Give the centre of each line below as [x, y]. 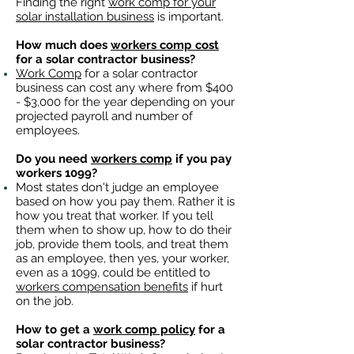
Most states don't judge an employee [117, 187]
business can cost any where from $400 [124, 88]
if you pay [202, 159]
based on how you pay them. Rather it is [125, 201]
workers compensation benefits [102, 287]
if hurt [205, 287]
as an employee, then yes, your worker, [122, 258]
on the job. [45, 301]
